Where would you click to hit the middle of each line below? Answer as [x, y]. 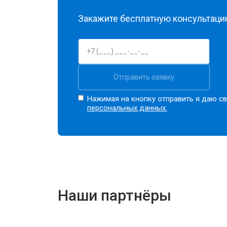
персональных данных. [127, 108]
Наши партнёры [115, 195]
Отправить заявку [144, 77]
